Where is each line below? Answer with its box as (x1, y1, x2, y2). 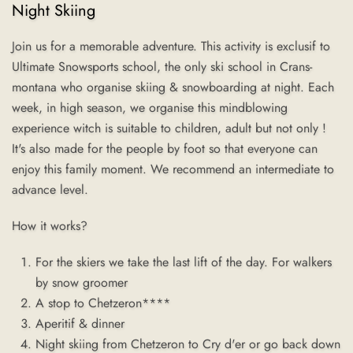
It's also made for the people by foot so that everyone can (12, 139, 318, 158)
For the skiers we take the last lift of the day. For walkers (35, 253, 332, 271)
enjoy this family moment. (12, 160, 150, 178)
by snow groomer (35, 273, 128, 292)
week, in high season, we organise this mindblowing (12, 98, 288, 117)
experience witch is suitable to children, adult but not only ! (12, 119, 326, 137)
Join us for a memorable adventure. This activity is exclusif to (12, 37, 330, 55)
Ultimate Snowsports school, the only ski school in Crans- (12, 58, 312, 76)
